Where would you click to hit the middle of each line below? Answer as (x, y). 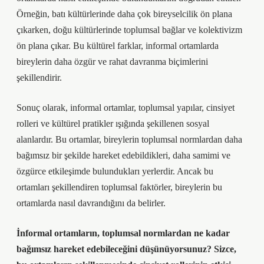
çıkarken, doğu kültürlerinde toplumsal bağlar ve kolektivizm (129, 30)
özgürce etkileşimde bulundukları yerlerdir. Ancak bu (115, 171)
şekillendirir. (39, 77)
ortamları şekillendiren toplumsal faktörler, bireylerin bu (119, 187)
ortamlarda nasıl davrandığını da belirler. (91, 203)
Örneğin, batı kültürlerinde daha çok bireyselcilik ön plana (124, 14)
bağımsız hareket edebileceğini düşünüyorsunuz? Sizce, (126, 249)
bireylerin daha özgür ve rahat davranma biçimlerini (112, 62)
